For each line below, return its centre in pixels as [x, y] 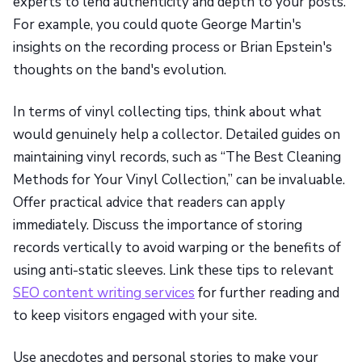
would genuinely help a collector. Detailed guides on [177, 135]
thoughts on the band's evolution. [120, 70]
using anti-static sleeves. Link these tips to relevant [173, 271]
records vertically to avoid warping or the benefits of [177, 248]
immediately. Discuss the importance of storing [158, 225]
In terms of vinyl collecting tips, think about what [167, 112]
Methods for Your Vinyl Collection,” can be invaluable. [179, 180]
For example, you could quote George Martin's [157, 25]
